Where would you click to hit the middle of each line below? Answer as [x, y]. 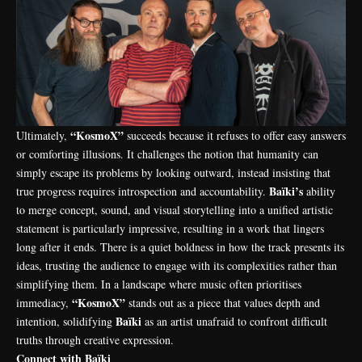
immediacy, [44, 302]
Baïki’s [288, 191]
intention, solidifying [66, 321]
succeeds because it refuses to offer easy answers [235, 135]
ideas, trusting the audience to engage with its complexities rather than [177, 265]
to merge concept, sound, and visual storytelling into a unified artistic [175, 209]
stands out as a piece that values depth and [223, 302]
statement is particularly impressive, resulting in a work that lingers [170, 228]
